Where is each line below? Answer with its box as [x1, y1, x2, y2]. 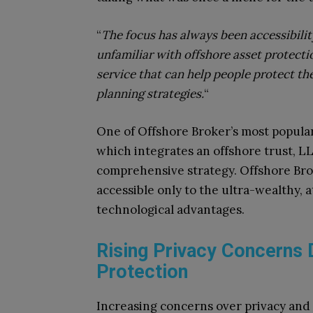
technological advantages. [96, 202, 245, 217]
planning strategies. [96, 86, 204, 101]
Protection [96, 261, 188, 283]
